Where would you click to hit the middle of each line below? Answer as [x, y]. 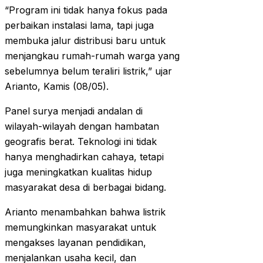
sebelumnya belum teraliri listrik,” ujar [88, 71]
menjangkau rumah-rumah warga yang [92, 56]
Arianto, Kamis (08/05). [57, 87]
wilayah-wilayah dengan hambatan [82, 127]
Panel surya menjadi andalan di [74, 111]
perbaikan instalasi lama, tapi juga [79, 26]
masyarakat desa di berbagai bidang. [85, 188]
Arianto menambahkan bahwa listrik [85, 212]
